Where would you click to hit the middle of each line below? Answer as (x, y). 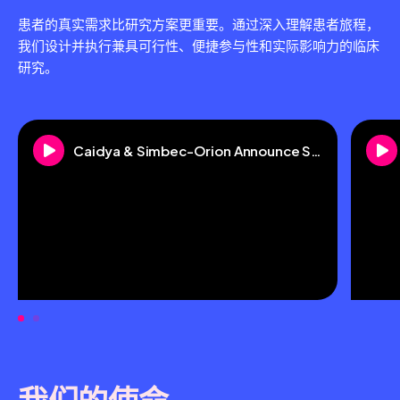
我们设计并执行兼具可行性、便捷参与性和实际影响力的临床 (199, 46)
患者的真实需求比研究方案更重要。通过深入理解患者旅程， (199, 25)
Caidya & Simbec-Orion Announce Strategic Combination (316, 150)
